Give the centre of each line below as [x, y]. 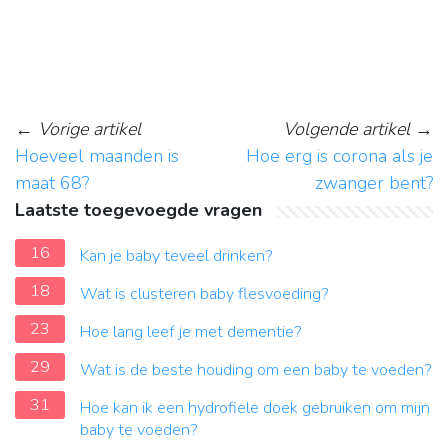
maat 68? [52, 183]
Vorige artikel [89, 129]
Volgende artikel [346, 129]
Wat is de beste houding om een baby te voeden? [256, 370]
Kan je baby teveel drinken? [176, 256]
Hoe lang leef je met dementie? [191, 332]
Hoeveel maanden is [97, 156]
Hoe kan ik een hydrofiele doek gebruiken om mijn [255, 408]
